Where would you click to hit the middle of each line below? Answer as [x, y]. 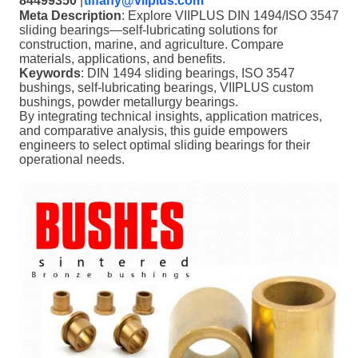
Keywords [50, 73]
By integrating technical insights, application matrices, [171, 116]
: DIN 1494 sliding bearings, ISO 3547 [188, 73]
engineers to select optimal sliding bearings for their [165, 145]
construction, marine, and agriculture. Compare [151, 44]
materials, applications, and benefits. [122, 59]
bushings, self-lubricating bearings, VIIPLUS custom [166, 88]
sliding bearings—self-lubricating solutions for [148, 30]
